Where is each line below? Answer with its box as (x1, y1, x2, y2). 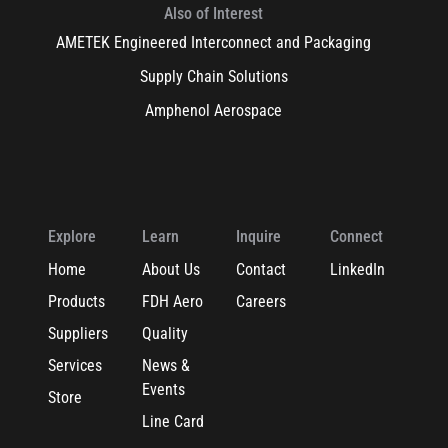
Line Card (141, 412, 204, 431)
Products (48, 292, 105, 311)
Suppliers (48, 324, 108, 343)
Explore (48, 227, 96, 246)
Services (48, 356, 102, 375)
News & (141, 356, 190, 375)
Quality (141, 324, 188, 343)
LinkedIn (329, 260, 385, 279)
